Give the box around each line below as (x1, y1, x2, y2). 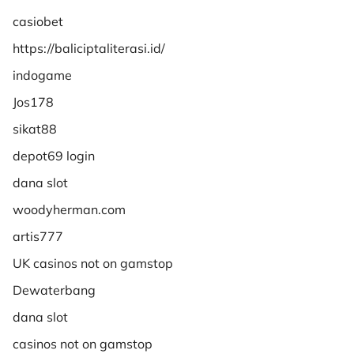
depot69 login (13, 147, 95, 164)
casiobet (13, 13, 63, 29)
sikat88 (13, 120, 57, 137)
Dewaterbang (13, 281, 96, 298)
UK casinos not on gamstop (13, 254, 173, 271)
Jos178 (13, 93, 54, 110)
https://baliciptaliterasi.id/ (13, 40, 165, 56)
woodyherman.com (13, 201, 126, 217)
